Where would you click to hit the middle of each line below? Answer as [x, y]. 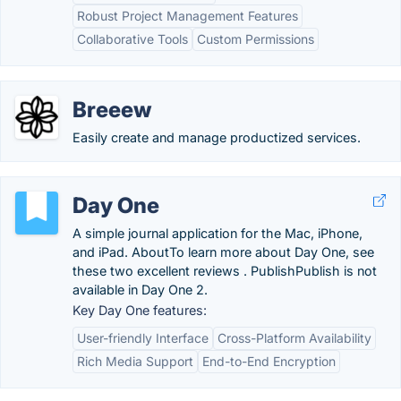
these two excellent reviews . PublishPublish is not [225, 271]
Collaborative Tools [132, 39]
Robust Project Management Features [188, 16]
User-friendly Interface [143, 338]
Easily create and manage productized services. [217, 137]
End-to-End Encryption [269, 361]
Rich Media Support [135, 361]
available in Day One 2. [140, 290]
